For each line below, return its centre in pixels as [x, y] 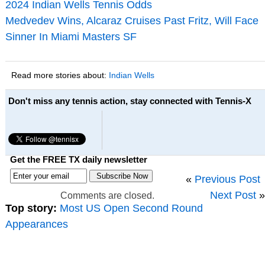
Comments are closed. [108, 195]
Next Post [233, 195]
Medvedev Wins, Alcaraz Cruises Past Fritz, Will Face [132, 20]
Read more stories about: [60, 75]
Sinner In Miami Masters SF [71, 36]
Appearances [36, 224]
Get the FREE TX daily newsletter [78, 160]
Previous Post [227, 179]
